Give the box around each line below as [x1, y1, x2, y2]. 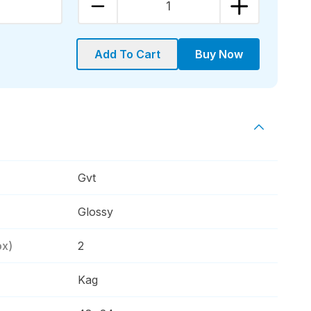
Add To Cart [94, 47, 160, 61]
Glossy [78, 205, 114, 219]
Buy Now [195, 47, 243, 61]
